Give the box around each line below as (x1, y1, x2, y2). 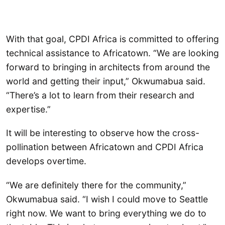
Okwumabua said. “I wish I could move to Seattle (6, 193, 208, 204)
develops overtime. (6, 156, 86, 167)
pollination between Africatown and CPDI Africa (6, 142, 203, 153)
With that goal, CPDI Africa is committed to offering (6, 33, 219, 44)
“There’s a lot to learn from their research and (6, 89, 194, 100)
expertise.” (6, 103, 51, 115)
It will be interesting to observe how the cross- (6, 128, 199, 139)
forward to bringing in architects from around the (6, 61, 210, 72)
